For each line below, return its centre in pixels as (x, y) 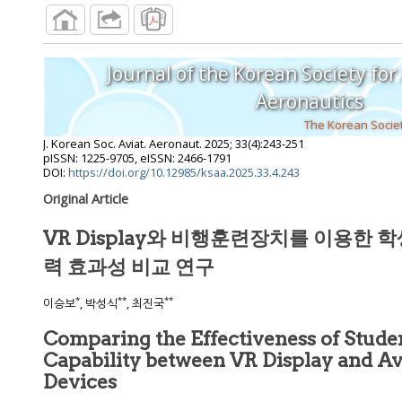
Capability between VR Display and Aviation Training (94, 360)
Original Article (86, 199)
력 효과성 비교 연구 (129, 267)
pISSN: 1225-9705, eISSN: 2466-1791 (137, 158)
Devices (80, 382)
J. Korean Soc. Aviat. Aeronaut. (122, 144)
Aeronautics (310, 101)
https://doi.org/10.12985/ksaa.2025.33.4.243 (184, 173)
